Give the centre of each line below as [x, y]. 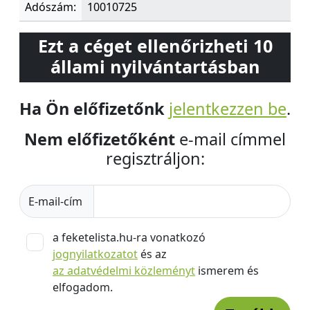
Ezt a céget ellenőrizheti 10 [155, 46]
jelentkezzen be [228, 109]
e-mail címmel [230, 139]
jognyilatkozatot [95, 254]
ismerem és [227, 271]
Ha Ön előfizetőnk [92, 109]
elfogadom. [83, 287]
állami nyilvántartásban [155, 66]
